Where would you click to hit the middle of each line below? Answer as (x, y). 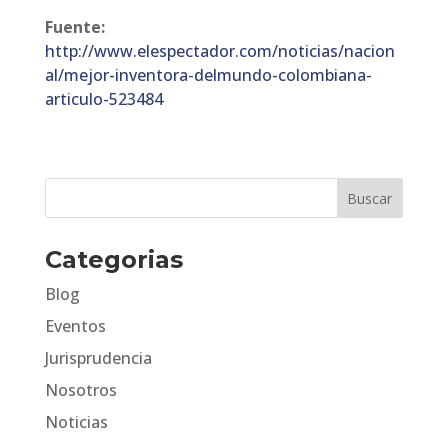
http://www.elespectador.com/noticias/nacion (219, 51)
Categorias (113, 259)
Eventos (75, 326)
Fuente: (74, 27)
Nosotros (80, 390)
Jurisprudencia (98, 358)
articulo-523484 (103, 99)
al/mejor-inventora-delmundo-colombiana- (208, 75)
